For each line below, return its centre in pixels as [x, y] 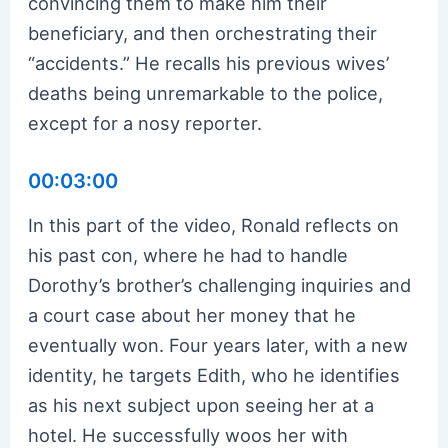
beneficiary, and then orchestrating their [203, 32]
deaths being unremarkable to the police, [206, 92]
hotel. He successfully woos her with [188, 434]
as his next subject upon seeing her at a [201, 404]
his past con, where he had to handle [188, 254]
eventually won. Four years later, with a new [218, 344]
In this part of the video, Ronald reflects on [214, 224]
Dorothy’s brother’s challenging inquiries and [220, 284]
